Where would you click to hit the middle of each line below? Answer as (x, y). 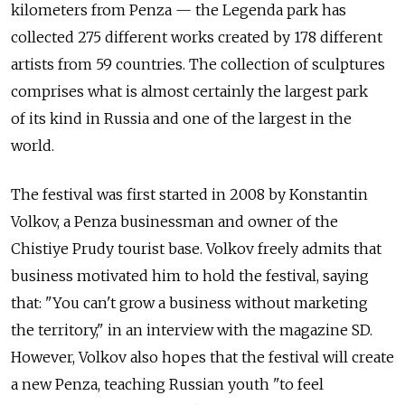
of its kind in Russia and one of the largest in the (181, 118)
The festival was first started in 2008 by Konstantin (189, 194)
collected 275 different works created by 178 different (197, 37)
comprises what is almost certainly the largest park (189, 91)
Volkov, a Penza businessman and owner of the (174, 221)
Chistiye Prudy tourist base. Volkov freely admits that (196, 248)
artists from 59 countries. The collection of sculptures (198, 64)
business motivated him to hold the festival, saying (190, 275)
